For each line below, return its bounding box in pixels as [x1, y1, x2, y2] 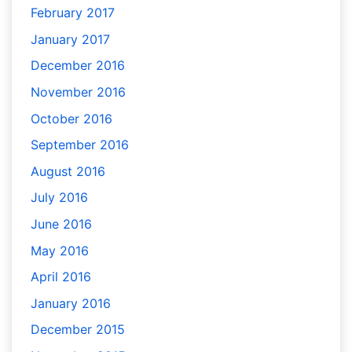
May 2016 [31, 242, 89, 258]
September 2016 [31, 137, 129, 153]
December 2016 [31, 57, 125, 74]
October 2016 [31, 110, 112, 126]
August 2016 [31, 163, 105, 179]
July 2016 [31, 189, 88, 206]
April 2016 [31, 269, 91, 285]
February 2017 [31, 5, 115, 21]
